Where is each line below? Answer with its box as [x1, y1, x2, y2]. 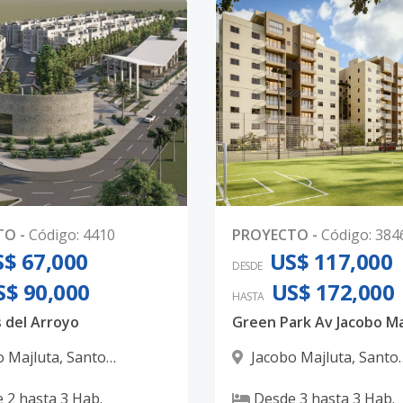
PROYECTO [232, 225, 309, 245]
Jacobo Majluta [251, 347, 352, 367]
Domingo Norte [232, 369, 339, 389]
